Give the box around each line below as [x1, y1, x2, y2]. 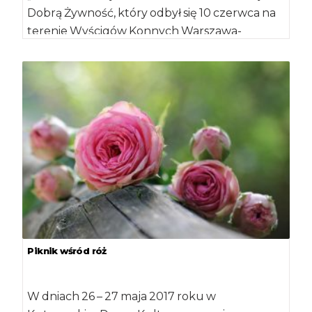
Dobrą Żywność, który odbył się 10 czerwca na [27, 6, 276, 19]
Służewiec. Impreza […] [27, 42, 151, 56]
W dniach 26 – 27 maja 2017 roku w [27, 289, 217, 303]
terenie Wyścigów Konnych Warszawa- [27, 24, 242, 38]
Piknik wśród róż [27, 245, 107, 257]
